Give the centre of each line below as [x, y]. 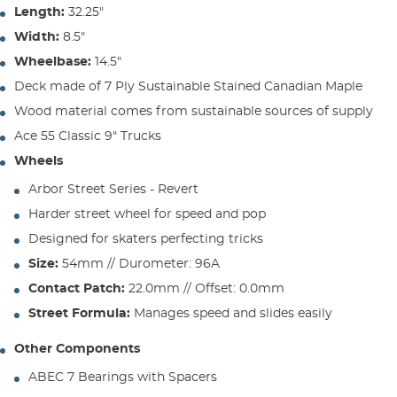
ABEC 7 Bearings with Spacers [123, 377]
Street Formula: [79, 313]
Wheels [39, 161]
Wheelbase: [53, 62]
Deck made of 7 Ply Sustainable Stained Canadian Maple [188, 86]
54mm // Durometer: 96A [139, 264]
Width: [37, 37]
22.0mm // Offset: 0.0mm [205, 288]
